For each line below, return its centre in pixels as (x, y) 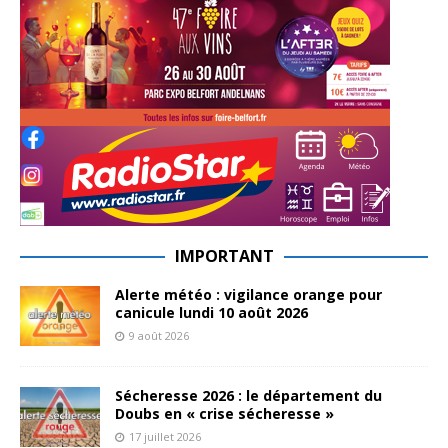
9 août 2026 (159, 335)
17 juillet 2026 (165, 436)
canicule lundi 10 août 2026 (211, 312)
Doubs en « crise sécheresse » (224, 413)
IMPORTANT (224, 255)
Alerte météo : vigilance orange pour (248, 294)
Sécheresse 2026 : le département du (248, 395)
